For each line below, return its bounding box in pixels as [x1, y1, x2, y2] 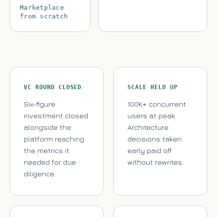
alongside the [24, 123, 71, 132]
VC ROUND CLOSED [24, 84, 82, 91]
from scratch [20, 13, 68, 20]
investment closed [24, 111, 88, 120]
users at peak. [127, 111, 176, 120]
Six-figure [24, 100, 55, 108]
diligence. [24, 170, 55, 178]
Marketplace [20, 4, 64, 12]
